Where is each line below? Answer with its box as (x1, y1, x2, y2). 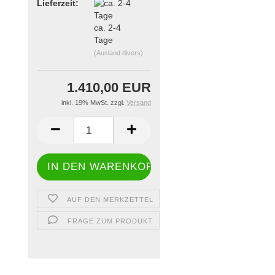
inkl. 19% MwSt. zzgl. (61, 99, 126, 106)
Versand (126, 99, 151, 106)
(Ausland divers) (93, 48, 143, 56)
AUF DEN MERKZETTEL (66, 196, 153, 203)
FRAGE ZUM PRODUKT (67, 217, 153, 225)
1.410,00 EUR (66, 80, 151, 95)
